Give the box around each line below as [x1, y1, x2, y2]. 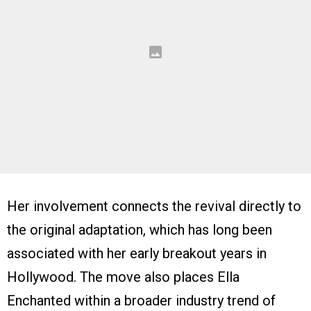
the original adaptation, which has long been [7, 221, 272, 239]
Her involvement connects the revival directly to [7, 198, 301, 215]
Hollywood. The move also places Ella [7, 269, 239, 286]
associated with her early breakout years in [7, 245, 267, 262]
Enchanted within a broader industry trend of [7, 292, 276, 310]
